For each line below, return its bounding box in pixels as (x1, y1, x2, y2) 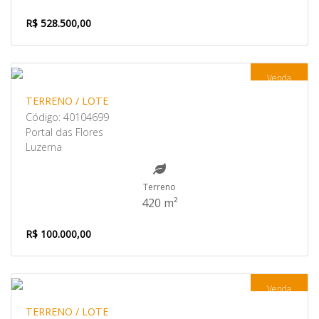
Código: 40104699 (26, 110, 109, 124)
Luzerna (26, 140, 62, 154)
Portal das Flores (26, 125, 103, 139)
